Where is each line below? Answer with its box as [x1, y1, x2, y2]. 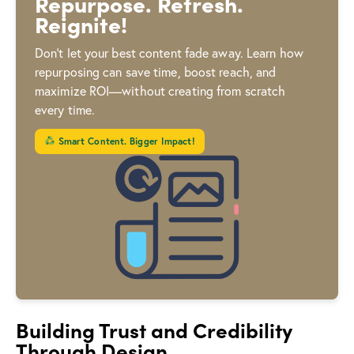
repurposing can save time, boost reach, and [35, 63, 277, 81]
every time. [35, 101, 96, 119]
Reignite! [35, 8, 127, 40]
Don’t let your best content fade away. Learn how [35, 44, 303, 62]
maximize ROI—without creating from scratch [35, 82, 286, 100]
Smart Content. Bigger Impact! [55, 135, 195, 148]
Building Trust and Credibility [16, 315, 292, 345]
